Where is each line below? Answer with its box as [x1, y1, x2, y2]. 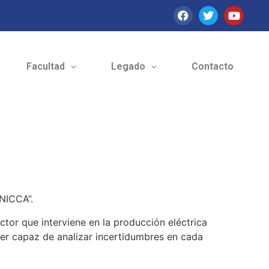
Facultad [26, 61, 65, 73]
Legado [110, 61, 145, 73]
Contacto [191, 61, 234, 73]
